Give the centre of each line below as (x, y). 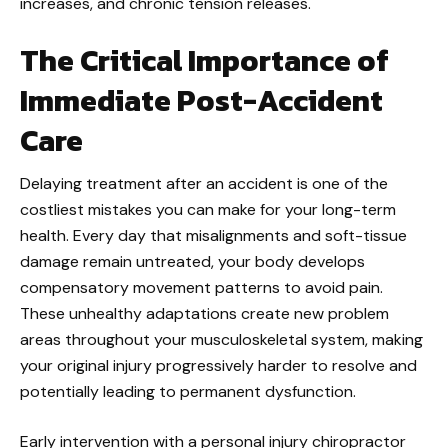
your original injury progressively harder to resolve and (218, 365)
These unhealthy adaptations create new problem (204, 313)
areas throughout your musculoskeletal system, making (221, 339)
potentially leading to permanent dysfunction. (188, 391)
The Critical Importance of (204, 60)
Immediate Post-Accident (201, 100)
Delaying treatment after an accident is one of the (204, 183)
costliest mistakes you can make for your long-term (208, 209)
